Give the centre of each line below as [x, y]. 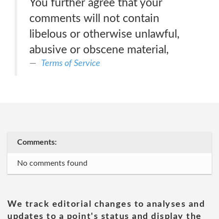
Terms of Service [71, 63]
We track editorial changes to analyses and [106, 204]
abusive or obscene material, [99, 50]
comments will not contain [94, 18]
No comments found [52, 163]
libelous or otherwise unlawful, [104, 34]
